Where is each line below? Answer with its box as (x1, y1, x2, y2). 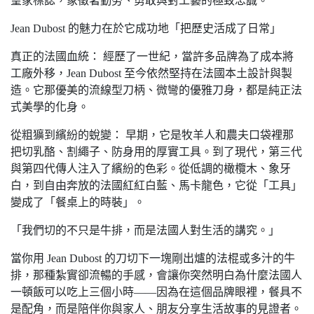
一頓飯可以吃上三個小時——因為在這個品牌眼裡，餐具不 (11, 286, 302, 298)
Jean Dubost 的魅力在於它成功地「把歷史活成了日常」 (11, 22, 281, 34)
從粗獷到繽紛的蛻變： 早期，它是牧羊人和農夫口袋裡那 (11, 129, 294, 141)
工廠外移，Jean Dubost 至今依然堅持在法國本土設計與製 (11, 67, 292, 79)
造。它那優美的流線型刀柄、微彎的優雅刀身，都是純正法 (11, 84, 302, 96)
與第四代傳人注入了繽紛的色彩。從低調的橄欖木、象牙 (11, 163, 291, 175)
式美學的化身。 (11, 101, 89, 113)
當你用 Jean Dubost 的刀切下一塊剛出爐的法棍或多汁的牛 (11, 252, 295, 264)
